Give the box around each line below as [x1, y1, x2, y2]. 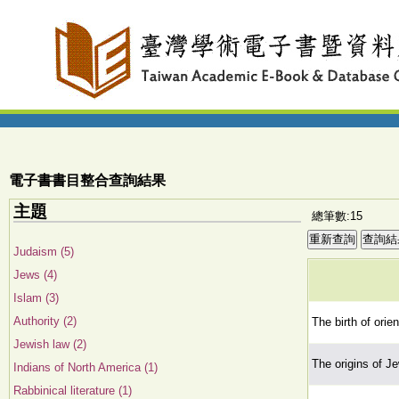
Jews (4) [13, 268, 57, 281]
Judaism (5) [13, 245, 74, 258]
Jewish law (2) [13, 338, 86, 351]
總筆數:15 [312, 209, 362, 223]
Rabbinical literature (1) [13, 384, 132, 397]
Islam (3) [13, 291, 59, 305]
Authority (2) [13, 314, 77, 328]
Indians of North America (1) [13, 361, 158, 374]
